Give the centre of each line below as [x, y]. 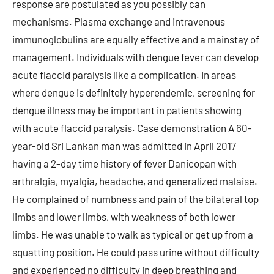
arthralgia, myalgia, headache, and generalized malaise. [135, 181]
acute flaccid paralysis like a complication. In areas [124, 75]
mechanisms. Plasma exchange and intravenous [119, 21]
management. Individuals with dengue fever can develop [135, 57]
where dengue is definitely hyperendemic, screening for [134, 92]
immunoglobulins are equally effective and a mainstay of [136, 39]
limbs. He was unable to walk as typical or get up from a [133, 234]
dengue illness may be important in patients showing [127, 110]
